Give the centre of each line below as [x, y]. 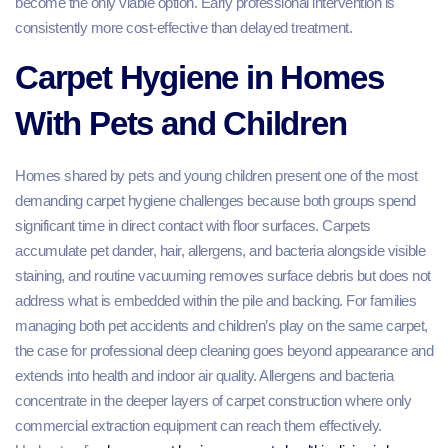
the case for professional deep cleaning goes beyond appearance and [224, 350]
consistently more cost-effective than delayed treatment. [183, 28]
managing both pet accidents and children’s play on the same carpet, [221, 325]
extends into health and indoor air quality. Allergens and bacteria [204, 375]
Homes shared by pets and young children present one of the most [216, 175]
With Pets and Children [181, 123]
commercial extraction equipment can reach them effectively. [198, 425]
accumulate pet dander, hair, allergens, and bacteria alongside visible [220, 250]
